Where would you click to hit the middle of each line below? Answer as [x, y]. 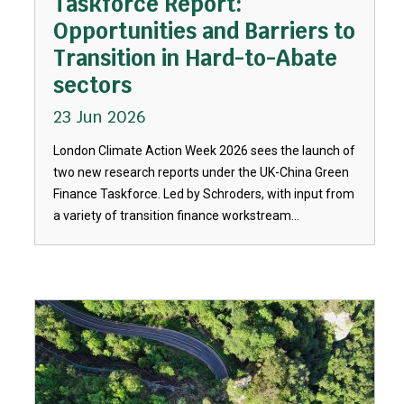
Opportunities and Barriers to [204, 31]
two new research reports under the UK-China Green [201, 172]
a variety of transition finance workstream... [176, 216]
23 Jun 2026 [99, 117]
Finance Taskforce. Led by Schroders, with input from [203, 194]
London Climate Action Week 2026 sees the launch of [204, 151]
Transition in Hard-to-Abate [195, 58]
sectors [92, 85]
